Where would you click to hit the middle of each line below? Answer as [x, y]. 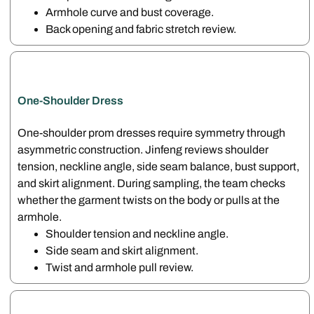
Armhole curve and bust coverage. [130, 12]
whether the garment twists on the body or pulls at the [149, 200]
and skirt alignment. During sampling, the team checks [152, 184]
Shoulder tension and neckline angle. [137, 234]
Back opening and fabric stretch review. [141, 29]
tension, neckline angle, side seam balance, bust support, [159, 167]
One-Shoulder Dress [71, 101]
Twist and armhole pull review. [120, 268]
